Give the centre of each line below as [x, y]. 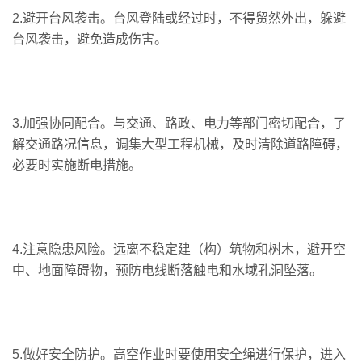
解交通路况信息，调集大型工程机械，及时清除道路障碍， [180, 144]
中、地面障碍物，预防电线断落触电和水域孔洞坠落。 [167, 270]
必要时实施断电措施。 [77, 165]
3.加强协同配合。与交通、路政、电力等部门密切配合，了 [179, 123]
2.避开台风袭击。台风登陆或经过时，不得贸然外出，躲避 [179, 18]
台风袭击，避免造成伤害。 [90, 39]
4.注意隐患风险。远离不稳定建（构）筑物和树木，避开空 [179, 249]
